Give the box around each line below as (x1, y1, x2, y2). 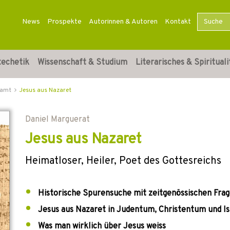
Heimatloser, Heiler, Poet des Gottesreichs (25, 155, 221, 168)
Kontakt (164, 17, 191, 26)
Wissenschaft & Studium (37, 57, 127, 68)
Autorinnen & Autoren (88, 17, 158, 26)
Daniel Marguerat (25, 114, 90, 125)
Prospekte (47, 17, 82, 26)
